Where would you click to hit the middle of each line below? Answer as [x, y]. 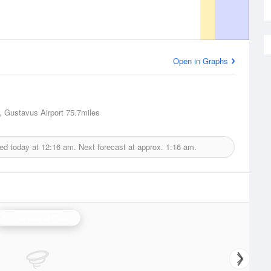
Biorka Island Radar [38, 217]
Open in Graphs [201, 61]
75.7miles [82, 112]
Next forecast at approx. [121, 147]
